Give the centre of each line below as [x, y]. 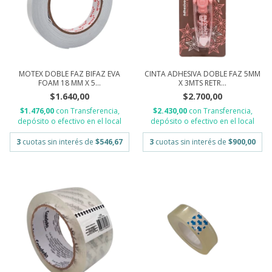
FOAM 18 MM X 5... [70, 83]
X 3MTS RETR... [202, 83]
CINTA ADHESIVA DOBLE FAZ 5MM [202, 74]
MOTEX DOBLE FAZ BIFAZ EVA [70, 74]
